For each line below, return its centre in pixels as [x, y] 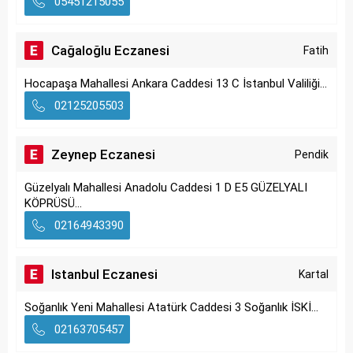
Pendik [312, 154]
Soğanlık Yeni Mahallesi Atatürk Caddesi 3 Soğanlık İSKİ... [171, 307]
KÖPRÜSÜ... [53, 203]
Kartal [314, 274]
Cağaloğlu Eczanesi [110, 50]
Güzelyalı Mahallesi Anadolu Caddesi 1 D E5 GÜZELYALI [166, 188]
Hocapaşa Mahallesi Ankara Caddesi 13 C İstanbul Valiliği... [176, 84]
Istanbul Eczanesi [104, 274]
